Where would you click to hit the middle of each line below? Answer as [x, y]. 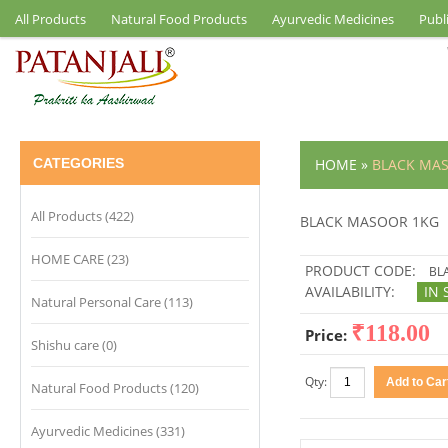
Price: [328, 335]
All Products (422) [82, 216]
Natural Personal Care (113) [112, 302]
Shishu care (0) [74, 345]
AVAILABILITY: [350, 291]
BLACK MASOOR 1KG [369, 221]
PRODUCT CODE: [360, 270]
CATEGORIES [78, 163]
